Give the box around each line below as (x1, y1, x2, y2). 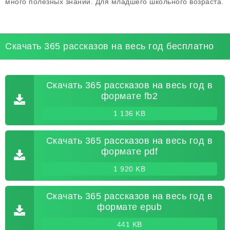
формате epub (97, 202, 162, 212)
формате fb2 (101, 91, 158, 101)
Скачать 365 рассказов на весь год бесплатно (5, 41, 214, 51)
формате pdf (101, 146, 158, 157)
